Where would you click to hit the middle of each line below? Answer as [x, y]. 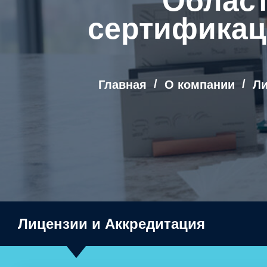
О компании [199, 85]
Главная [122, 85]
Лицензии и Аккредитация [111, 224]
